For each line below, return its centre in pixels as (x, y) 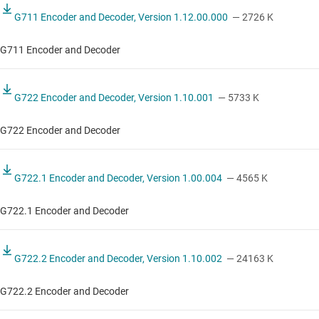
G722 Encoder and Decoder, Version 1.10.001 (114, 98)
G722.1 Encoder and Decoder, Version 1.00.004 (118, 178)
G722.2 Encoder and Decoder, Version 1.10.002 (118, 259)
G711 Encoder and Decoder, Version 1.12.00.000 (121, 17)
